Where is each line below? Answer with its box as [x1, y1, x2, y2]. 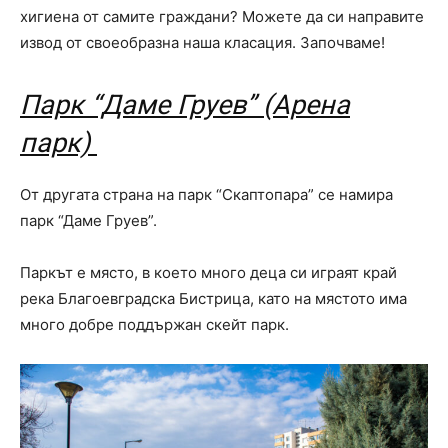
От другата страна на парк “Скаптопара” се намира [20, 185, 393, 205]
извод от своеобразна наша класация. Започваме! [20, 33, 385, 53]
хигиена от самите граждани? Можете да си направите [20, 7, 424, 27]
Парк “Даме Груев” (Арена [20, 89, 350, 122]
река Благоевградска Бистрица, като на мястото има [20, 289, 407, 309]
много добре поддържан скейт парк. [20, 315, 289, 335]
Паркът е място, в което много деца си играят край [20, 263, 397, 283]
